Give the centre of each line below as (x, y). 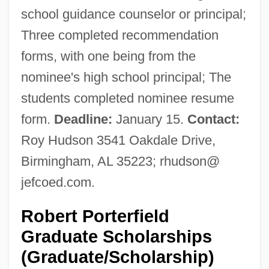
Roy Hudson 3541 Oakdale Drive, (118, 140)
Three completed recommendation (119, 35)
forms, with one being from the (108, 56)
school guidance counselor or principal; (133, 14)
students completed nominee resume (127, 98)
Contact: (213, 119)
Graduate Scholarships (116, 236)
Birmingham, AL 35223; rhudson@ (120, 161)
